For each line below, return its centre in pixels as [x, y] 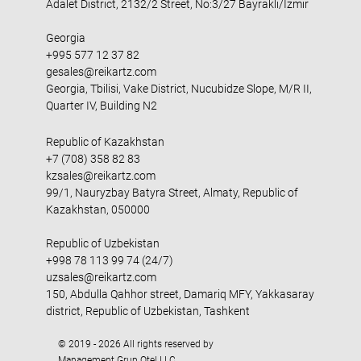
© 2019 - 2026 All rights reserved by [135, 344]
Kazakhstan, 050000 [98, 210]
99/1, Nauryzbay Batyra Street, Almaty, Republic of [172, 193]
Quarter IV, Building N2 [101, 106]
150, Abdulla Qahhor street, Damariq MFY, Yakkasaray [180, 294]
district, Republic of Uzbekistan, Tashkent [147, 311]
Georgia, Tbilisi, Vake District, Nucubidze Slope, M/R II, [178, 89]
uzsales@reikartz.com [101, 277]
